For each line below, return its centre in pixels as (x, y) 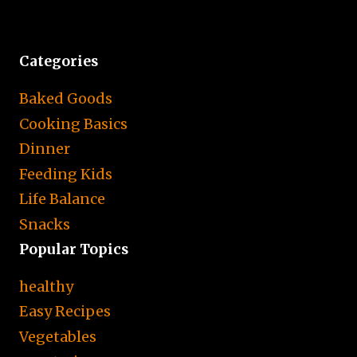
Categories (59, 62)
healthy (46, 286)
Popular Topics (74, 249)
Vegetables (58, 336)
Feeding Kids (66, 174)
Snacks (45, 224)
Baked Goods (66, 99)
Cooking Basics (73, 124)
